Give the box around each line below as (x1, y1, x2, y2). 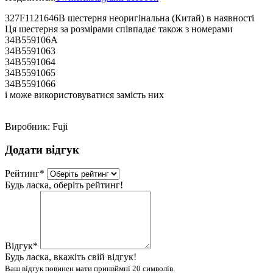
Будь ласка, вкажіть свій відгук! (5, 252, 136, 263)
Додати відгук (5, 143, 79, 157)
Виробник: (5, 121, 52, 132)
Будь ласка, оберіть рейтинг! (5, 180, 123, 191)
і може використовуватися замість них (5, 89, 164, 100)
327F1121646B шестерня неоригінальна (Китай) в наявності (5, 12, 254, 23)
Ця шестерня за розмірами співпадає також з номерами (5, 23, 233, 34)
